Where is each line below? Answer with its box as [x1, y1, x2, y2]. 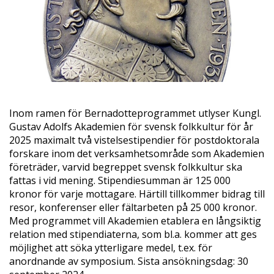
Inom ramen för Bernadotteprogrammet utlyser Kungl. [9, 106, 261, 120]
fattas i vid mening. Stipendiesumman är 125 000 [9, 174, 231, 188]
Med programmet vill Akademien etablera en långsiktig [9, 214, 261, 228]
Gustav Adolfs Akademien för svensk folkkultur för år [9, 120, 253, 134]
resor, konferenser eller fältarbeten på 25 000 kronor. [9, 201, 257, 215]
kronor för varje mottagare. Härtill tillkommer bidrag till [9, 187, 265, 201]
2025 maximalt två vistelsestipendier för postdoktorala [9, 133, 259, 147]
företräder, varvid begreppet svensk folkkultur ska [9, 160, 242, 174]
